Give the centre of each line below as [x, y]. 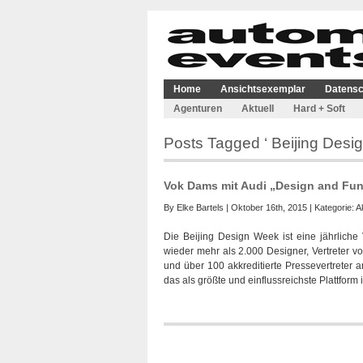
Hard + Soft [319, 109]
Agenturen [198, 109]
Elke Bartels [200, 207]
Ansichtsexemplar [263, 89]
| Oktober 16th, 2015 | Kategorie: [290, 207]
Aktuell [258, 109]
